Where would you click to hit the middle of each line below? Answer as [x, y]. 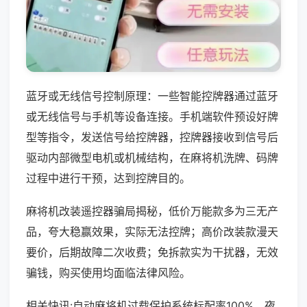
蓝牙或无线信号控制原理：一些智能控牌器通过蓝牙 [152, 96]
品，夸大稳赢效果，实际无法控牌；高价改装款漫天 [152, 231]
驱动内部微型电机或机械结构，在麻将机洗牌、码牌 [152, 157]
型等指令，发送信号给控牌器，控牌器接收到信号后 [152, 137]
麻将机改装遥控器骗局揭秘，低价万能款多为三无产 [152, 211]
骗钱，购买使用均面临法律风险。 [108, 272]
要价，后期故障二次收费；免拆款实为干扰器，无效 [152, 252]
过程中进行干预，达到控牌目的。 [108, 178]
